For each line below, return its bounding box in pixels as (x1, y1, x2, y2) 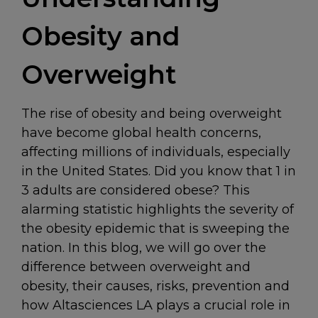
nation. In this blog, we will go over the (21, 240, 266, 256)
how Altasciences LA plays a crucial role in (21, 297, 290, 313)
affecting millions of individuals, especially (21, 144, 290, 160)
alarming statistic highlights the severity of (21, 202, 294, 217)
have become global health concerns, (21, 125, 261, 141)
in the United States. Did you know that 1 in (21, 163, 296, 179)
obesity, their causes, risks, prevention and (21, 278, 290, 294)
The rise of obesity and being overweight (21, 106, 282, 121)
